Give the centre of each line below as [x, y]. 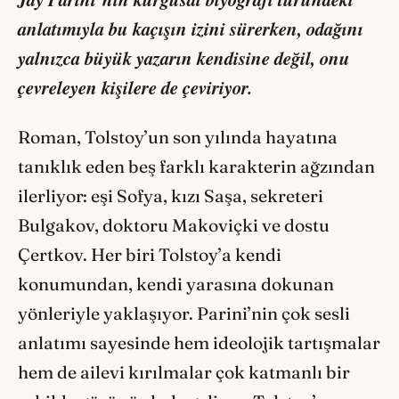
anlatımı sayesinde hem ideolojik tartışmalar [199, 343]
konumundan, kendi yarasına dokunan [176, 284]
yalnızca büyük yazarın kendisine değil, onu [184, 58]
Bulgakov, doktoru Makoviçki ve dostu [174, 225]
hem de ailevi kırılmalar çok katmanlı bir [184, 372]
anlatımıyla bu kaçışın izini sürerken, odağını [191, 29]
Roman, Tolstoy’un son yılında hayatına [178, 137]
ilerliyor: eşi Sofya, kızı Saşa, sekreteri [171, 196]
